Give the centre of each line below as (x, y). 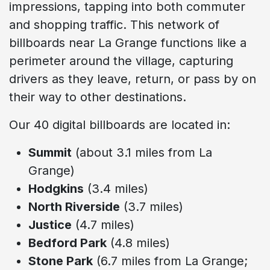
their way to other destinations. (98, 97)
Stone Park (61, 261)
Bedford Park (67, 243)
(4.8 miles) (138, 243)
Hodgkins (56, 188)
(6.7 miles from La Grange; (170, 261)
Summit (50, 152)
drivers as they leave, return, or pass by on (133, 79)
